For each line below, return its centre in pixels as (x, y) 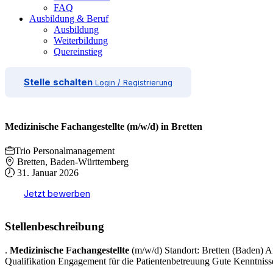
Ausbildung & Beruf (69, 19)
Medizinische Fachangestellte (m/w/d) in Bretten (104, 127)
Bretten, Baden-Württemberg (72, 161)
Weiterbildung (81, 41)
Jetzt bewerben (57, 193)
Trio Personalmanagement (65, 151)
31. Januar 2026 (47, 172)
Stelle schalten (58, 82)
